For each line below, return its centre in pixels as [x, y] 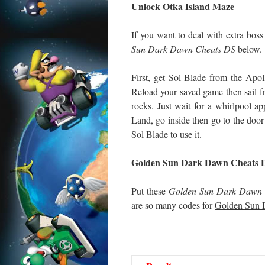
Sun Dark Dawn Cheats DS [183, 49]
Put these [150, 191]
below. [249, 49]
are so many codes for [173, 205]
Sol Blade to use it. [167, 134]
